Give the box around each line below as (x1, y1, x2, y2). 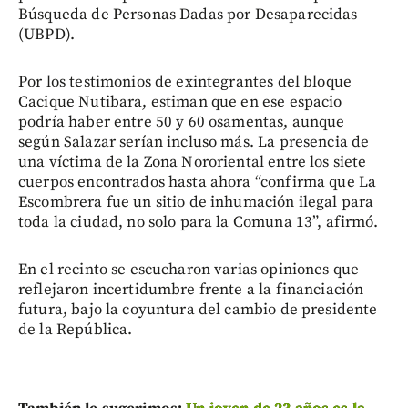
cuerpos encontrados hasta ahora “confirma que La (18, 172, 377, 193)
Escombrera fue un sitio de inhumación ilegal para (18, 192, 374, 213)
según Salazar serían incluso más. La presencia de (18, 132, 370, 153)
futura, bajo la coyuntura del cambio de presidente (18, 300, 378, 321)
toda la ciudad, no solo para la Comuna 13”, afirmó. (18, 212, 379, 233)
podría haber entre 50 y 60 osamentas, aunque (18, 112, 345, 133)
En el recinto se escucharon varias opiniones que (18, 260, 360, 280)
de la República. (18, 320, 133, 341)
